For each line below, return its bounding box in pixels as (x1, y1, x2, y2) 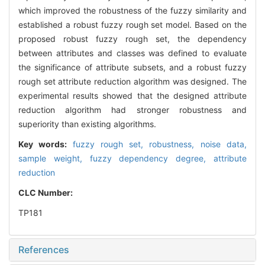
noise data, (200, 139, 247, 150)
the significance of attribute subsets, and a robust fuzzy (18, 62, 247, 73)
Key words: (18, 139, 73, 150)
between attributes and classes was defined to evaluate (18, 48, 247, 59)
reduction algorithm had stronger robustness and (18, 105, 247, 115)
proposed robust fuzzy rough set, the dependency (18, 34, 247, 44)
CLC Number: (18, 188, 75, 198)
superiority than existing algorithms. (18, 119, 156, 130)
